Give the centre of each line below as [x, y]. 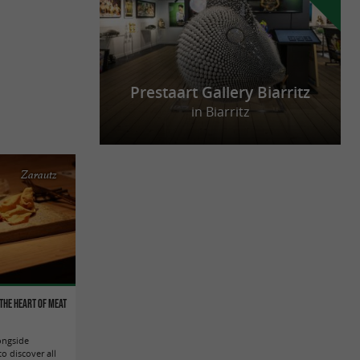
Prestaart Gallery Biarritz [220, 93]
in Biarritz [220, 112]
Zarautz [39, 175]
